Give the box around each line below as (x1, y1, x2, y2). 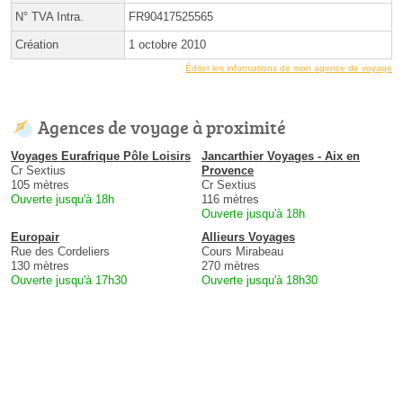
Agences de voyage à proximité (38, 114, 286, 140)
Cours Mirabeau (201, 245, 283, 259)
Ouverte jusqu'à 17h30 (11, 273, 127, 288)
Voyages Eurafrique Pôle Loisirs (11, 149, 191, 164)
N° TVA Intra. (15, 10, 84, 24)
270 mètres (201, 259, 260, 273)
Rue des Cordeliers (11, 245, 110, 259)
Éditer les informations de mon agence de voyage (185, 63, 392, 74)
